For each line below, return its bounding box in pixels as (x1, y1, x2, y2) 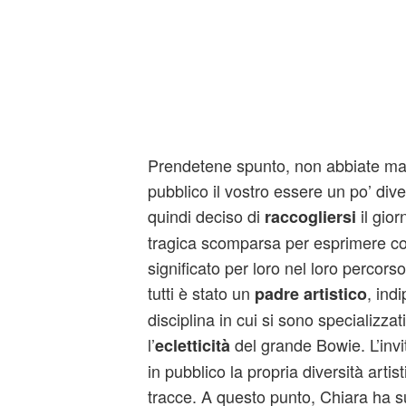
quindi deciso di (147, 204, 265, 227)
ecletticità (154, 333, 235, 357)
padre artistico (254, 282, 367, 305)
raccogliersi (264, 205, 356, 228)
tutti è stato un (147, 281, 255, 304)
